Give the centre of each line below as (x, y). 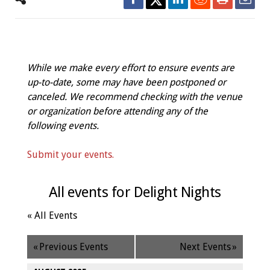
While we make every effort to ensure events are (130, 68)
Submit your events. (70, 155)
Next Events (206, 247)
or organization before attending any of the (117, 111)
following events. (63, 126)
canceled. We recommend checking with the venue (134, 97)
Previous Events (73, 247)
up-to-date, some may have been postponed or (126, 82)
